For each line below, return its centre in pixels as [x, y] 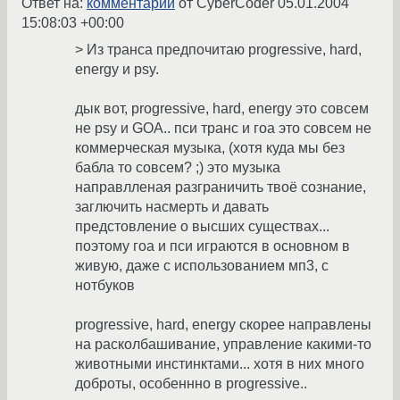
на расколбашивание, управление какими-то [223, 345]
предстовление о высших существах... [202, 227]
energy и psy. [117, 70]
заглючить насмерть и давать [172, 207]
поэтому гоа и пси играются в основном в [212, 246]
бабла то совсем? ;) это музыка [178, 168]
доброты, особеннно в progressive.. [191, 384]
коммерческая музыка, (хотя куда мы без [210, 148]
